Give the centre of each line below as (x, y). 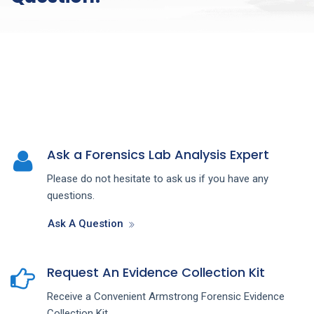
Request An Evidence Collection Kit (156, 272)
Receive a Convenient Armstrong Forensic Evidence (166, 296)
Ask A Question (86, 223)
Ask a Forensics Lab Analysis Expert (158, 154)
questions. (71, 195)
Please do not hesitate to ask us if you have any (158, 178)
